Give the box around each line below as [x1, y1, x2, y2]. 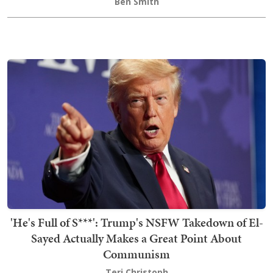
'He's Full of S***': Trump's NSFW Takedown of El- [10, 214, 263, 232]
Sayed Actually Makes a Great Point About [31, 230, 242, 247]
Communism [103, 246, 170, 263]
